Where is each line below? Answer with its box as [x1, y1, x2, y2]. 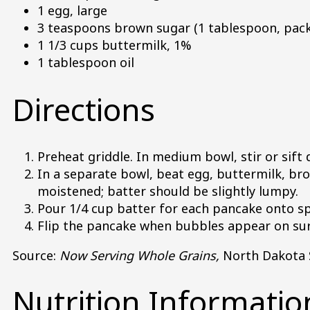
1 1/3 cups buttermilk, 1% [37, 36, 192, 53]
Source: [12, 246, 60, 264]
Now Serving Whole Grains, [60, 246, 223, 264]
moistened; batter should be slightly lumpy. [37, 182, 298, 199]
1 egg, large [37, 1, 107, 19]
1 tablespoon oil [37, 53, 134, 71]
